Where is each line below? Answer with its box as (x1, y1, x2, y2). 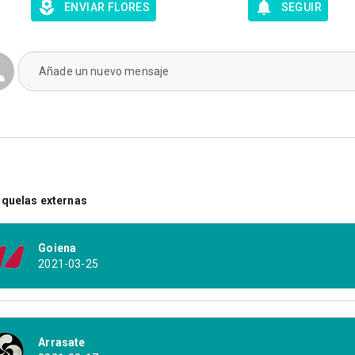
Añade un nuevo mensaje (39, 65, 170, 78)
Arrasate (38, 336, 86, 349)
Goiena (38, 242, 77, 255)
